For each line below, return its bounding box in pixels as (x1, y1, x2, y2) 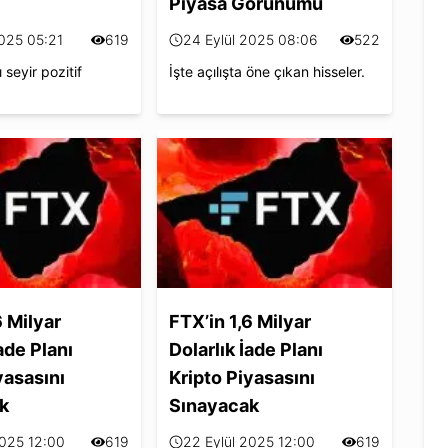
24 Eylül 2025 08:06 (183, 30, 319, 48)
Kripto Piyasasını (169, 366, 316, 388)
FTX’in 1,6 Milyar (169, 310, 312, 332)
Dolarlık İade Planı (169, 338, 324, 360)
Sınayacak (169, 394, 260, 416)
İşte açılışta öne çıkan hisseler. (169, 62, 366, 80)
